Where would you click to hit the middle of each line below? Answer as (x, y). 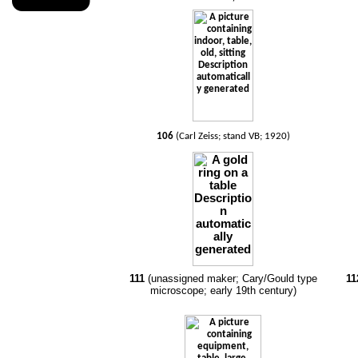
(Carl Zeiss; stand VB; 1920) (233, 136)
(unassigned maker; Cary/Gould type (232, 278)
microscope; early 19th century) (223, 290)
